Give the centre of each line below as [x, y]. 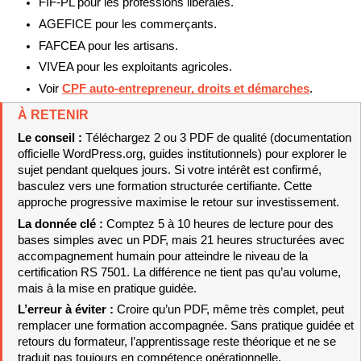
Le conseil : [51, 137]
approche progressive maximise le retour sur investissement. [178, 202]
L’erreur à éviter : [67, 310]
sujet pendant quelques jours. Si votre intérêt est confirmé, [169, 170]
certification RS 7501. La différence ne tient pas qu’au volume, [179, 272]
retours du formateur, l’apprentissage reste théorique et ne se [176, 342]
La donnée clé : [62, 224]
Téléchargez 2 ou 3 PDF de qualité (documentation [218, 137]
